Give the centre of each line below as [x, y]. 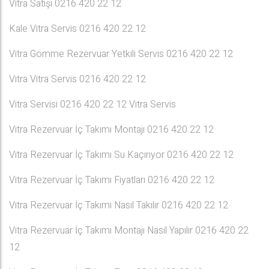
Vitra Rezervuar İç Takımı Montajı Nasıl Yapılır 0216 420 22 [129, 231]
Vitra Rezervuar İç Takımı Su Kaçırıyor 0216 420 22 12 [121, 155]
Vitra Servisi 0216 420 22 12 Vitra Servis [92, 104]
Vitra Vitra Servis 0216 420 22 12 [77, 79]
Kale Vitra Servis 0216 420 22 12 [77, 29]
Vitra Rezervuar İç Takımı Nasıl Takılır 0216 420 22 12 [119, 205]
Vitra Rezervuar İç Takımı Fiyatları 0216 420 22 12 [112, 180]
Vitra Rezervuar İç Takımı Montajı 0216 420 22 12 [111, 130]
